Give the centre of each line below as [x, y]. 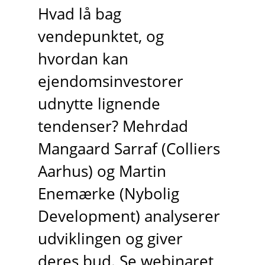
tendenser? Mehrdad [113, 127]
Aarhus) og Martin [102, 172]
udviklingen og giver [110, 239]
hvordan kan [83, 59]
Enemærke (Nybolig [108, 194]
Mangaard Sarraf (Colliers [129, 149]
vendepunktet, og [101, 37]
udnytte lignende [99, 104]
